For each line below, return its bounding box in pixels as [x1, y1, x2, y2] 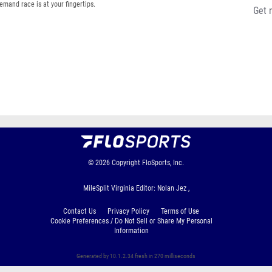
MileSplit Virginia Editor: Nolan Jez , [83, 184, 189, 192]
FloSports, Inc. [142, 158, 184, 167]
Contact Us [63, 207, 96, 216]
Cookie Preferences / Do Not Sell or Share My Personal [50, 217, 212, 225]
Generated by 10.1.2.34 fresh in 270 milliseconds [76, 253, 195, 259]
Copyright [112, 158, 140, 167]
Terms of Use [161, 207, 199, 216]
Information [114, 226, 149, 235]
